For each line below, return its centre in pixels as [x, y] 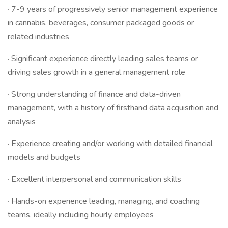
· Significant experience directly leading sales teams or [103, 59]
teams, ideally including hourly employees [81, 215]
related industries [38, 37]
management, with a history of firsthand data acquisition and [113, 108]
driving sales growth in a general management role [96, 72]
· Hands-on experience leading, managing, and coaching [104, 201]
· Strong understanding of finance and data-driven [94, 94]
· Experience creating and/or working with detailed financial [110, 144]
